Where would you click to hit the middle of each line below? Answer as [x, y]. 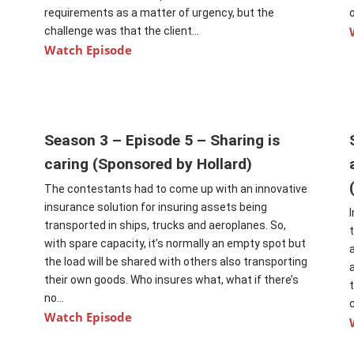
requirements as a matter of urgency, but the [160, 13]
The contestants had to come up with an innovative [176, 189]
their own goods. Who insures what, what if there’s [172, 280]
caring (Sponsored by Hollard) [149, 164]
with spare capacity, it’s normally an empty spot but [175, 244]
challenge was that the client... [122, 31]
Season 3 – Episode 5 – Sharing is [162, 141]
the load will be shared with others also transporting [176, 262]
